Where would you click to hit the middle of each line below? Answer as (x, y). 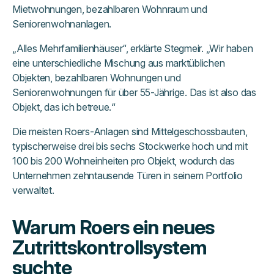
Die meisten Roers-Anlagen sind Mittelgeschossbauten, (130, 132)
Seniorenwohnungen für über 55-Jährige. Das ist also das (134, 93)
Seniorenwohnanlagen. (62, 24)
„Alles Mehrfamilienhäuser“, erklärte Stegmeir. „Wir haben (133, 49)
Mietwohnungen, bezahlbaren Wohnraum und (110, 9)
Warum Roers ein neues (113, 228)
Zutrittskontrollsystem (109, 248)
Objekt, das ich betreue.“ (64, 107)
